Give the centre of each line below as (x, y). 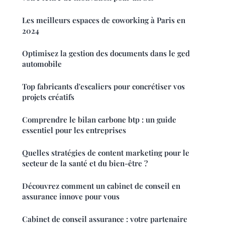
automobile (42, 64)
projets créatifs (48, 97)
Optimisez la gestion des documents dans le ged (106, 53)
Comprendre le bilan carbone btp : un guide (99, 119)
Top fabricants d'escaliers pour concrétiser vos (103, 86)
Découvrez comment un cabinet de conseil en (101, 186)
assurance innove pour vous (71, 196)
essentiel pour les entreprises (74, 130)
